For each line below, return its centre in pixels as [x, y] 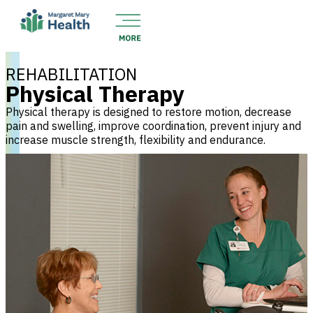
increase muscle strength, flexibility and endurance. [136, 140]
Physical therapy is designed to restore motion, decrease [148, 112]
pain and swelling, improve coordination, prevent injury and [153, 126]
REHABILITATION [71, 74]
